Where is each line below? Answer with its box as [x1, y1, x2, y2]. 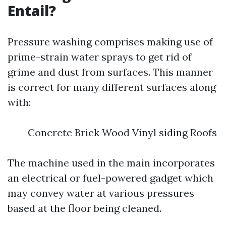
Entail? [8, 1, 56, 20]
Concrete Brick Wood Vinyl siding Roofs [28, 126, 217, 139]
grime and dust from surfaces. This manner [8, 66, 213, 78]
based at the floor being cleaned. [8, 202, 161, 214]
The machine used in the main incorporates [8, 156, 215, 169]
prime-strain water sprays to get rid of [8, 50, 192, 63]
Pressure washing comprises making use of [8, 35, 213, 48]
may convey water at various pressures [8, 187, 194, 199]
